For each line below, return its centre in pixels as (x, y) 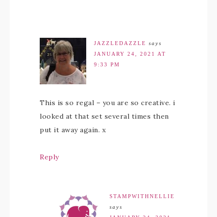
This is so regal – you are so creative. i (108, 103)
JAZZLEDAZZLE (120, 43)
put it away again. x (73, 130)
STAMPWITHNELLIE (142, 196)
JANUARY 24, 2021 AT (130, 54)
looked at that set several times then (104, 116)
